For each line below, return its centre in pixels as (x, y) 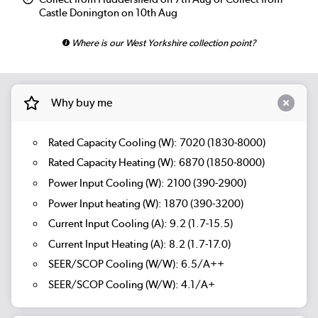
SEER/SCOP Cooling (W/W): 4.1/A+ (131, 284)
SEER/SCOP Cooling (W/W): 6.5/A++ (136, 264)
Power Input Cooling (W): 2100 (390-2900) (147, 183)
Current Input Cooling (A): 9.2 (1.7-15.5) (140, 224)
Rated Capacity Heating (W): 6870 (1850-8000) (156, 163)
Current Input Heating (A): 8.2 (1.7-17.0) (139, 244)
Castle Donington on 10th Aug (109, 13)
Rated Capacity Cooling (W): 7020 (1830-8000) (157, 142)
